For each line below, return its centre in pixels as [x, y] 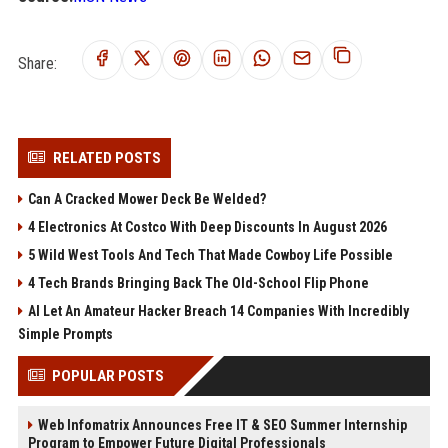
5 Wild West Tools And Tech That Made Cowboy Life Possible [210, 254]
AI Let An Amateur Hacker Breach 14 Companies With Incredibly [218, 310]
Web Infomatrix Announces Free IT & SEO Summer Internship [222, 424]
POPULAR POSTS [107, 375]
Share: [37, 63]
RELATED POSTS [106, 157]
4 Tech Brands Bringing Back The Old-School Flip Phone [198, 282]
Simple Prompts [65, 333]
